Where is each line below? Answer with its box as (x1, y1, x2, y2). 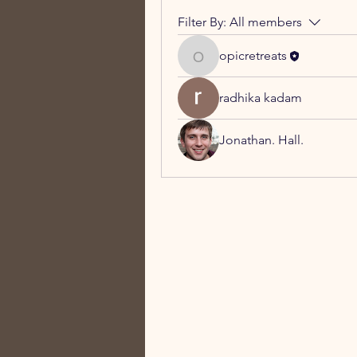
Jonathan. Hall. (219, 132, 304, 147)
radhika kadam (219, 90, 302, 105)
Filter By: (178, 14, 226, 29)
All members (229, 14, 302, 29)
